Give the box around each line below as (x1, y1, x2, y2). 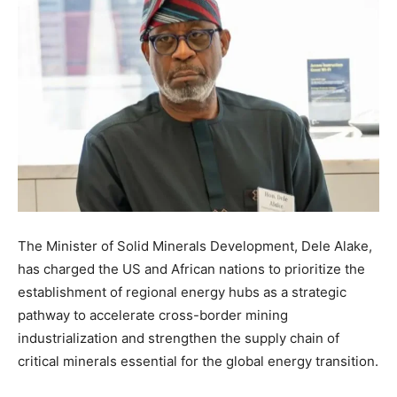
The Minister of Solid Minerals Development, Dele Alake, (18, 237, 372, 254)
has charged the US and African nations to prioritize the (18, 260, 365, 277)
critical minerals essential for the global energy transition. (18, 352, 378, 370)
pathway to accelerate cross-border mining (18, 306, 288, 323)
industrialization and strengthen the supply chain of (18, 329, 339, 346)
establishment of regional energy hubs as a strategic (18, 283, 346, 300)
